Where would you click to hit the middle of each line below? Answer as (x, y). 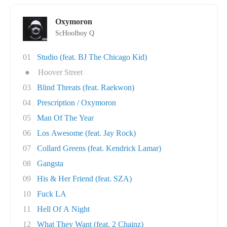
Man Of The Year (65, 118)
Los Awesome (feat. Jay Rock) (86, 133)
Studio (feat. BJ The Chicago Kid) (92, 57)
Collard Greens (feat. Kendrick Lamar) (99, 148)
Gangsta (50, 163)
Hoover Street (60, 72)
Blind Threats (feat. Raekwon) (86, 87)
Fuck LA (52, 194)
